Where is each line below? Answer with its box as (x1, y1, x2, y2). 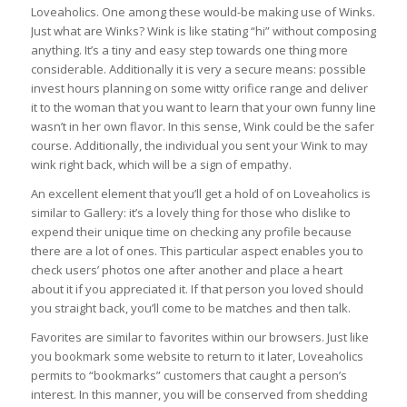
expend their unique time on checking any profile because (30, 223, 352, 240)
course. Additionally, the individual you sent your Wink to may (30, 136, 368, 154)
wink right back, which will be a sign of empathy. (30, 155, 292, 173)
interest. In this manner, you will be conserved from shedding (30, 385, 367, 402)
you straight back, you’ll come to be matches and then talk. (30, 299, 351, 316)
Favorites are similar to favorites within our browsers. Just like (30, 328, 369, 345)
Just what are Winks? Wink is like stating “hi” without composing (30, 22, 376, 39)
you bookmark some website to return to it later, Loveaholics (30, 347, 363, 364)
